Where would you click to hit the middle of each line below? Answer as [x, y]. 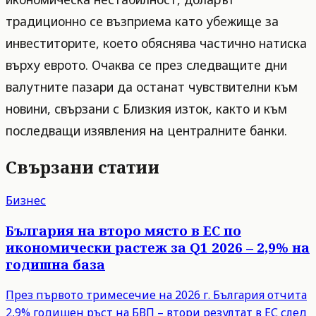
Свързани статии [83, 166]
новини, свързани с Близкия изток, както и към [146, 108]
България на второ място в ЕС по [123, 231]
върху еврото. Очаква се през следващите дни [146, 65]
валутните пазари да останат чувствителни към [152, 86]
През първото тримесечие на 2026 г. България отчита [156, 295]
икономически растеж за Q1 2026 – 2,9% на [158, 248]
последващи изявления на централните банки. [146, 130]
